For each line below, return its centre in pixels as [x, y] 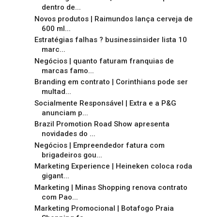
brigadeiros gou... [72, 155]
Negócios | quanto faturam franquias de [104, 61]
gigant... [55, 176]
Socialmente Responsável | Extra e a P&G [105, 103]
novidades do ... [68, 134]
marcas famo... [68, 70]
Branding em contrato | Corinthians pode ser [111, 82]
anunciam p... [65, 113]
